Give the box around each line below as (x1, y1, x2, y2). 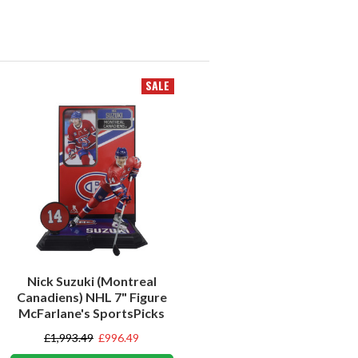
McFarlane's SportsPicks (18, 304, 165, 320)
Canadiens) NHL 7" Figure (16, 288, 167, 304)
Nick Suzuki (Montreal (26, 272, 157, 288)
